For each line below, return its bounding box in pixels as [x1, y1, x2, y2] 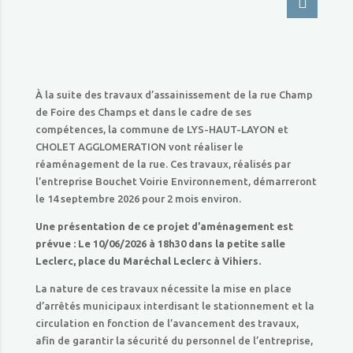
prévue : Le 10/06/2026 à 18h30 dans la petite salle [35, 238, 285, 249]
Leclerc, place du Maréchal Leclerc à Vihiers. [35, 255, 261, 266]
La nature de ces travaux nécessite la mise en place [35, 283, 292, 294]
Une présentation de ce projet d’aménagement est [35, 221, 293, 232]
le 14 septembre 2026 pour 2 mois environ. [35, 193, 241, 204]
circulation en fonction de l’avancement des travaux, [35, 318, 299, 329]
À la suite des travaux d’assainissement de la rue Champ [35, 89, 313, 100]
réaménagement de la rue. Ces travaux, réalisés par [35, 158, 291, 169]
